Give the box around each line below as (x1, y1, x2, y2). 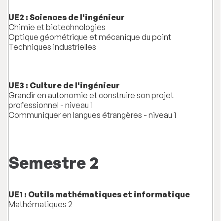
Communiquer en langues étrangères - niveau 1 (8, 110, 176, 120)
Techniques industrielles (8, 41, 96, 52)
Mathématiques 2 (8, 199, 73, 210)
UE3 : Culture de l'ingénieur (8, 80, 120, 91)
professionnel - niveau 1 (8, 100, 93, 110)
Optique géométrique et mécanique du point (8, 32, 171, 42)
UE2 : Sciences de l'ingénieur (8, 12, 125, 22)
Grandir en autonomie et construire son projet (8, 90, 174, 101)
